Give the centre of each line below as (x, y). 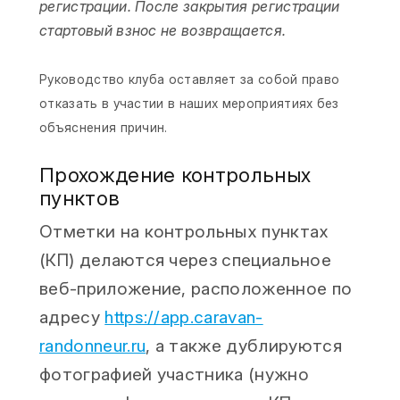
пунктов (80, 198)
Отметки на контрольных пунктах (184, 231)
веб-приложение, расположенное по (196, 288)
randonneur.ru (93, 346)
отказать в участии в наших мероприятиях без (189, 103)
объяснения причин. (104, 127)
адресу (72, 317)
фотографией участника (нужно (174, 374)
